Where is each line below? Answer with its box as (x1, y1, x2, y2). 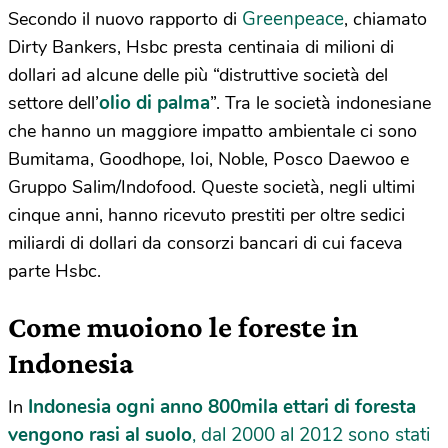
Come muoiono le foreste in (8, 309, 358, 343)
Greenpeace (242, 5, 344, 32)
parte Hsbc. (8, 258, 101, 283)
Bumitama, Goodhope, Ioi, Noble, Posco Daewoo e (8, 146, 409, 171)
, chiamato (344, 6, 427, 31)
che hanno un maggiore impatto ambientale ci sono (8, 118, 417, 143)
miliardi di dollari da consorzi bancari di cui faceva (8, 230, 403, 255)
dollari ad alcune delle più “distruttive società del (8, 62, 388, 87)
